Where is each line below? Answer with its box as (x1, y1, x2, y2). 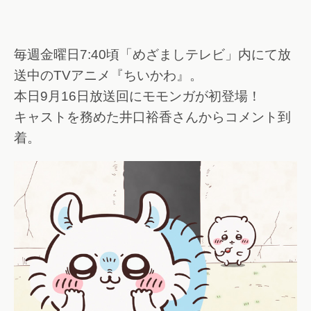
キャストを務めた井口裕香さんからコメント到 (14, 109, 291, 124)
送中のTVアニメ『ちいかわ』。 (14, 67, 203, 83)
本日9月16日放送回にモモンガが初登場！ (14, 88, 261, 103)
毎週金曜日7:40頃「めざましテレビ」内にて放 (14, 47, 291, 62)
